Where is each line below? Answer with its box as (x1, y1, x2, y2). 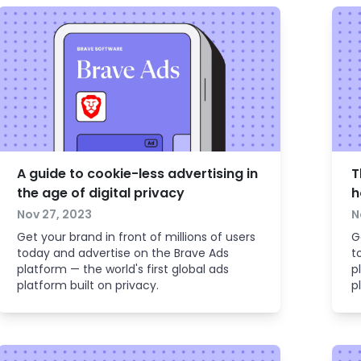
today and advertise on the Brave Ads (16, 245, 229, 261)
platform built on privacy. (16, 277, 159, 293)
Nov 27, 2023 (16, 206, 92, 222)
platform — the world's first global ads (16, 261, 229, 277)
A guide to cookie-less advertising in (16, 164, 258, 183)
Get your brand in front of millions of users (16, 229, 255, 245)
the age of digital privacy (16, 184, 185, 202)
